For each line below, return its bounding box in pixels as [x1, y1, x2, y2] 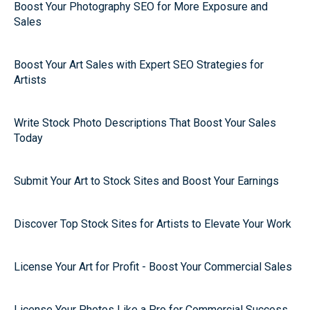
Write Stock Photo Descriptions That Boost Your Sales [14, 116, 276, 129]
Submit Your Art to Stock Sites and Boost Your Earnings [14, 174, 279, 188]
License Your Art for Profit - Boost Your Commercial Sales [14, 260, 292, 273]
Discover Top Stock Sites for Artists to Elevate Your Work [14, 217, 291, 230]
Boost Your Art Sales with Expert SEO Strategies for [14, 58, 264, 71]
